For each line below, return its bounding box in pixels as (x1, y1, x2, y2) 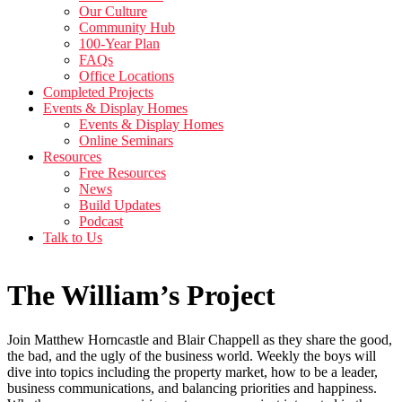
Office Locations (79, 68, 174, 83)
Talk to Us (43, 230, 102, 245)
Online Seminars (79, 133, 173, 148)
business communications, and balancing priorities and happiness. (7, 380, 377, 396)
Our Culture (79, 4, 147, 19)
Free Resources (79, 165, 166, 180)
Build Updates (79, 197, 161, 213)
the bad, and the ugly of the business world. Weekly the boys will (7, 347, 376, 363)
